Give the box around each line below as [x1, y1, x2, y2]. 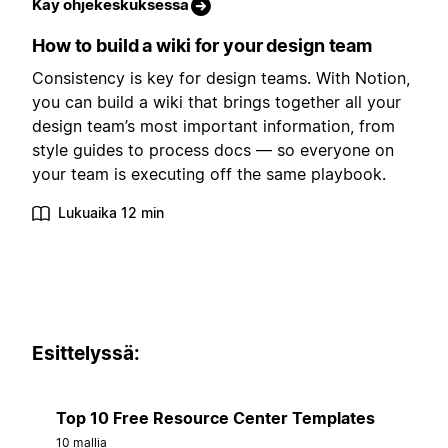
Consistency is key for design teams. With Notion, [32, 67, 410, 88]
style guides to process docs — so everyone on [32, 139, 394, 160]
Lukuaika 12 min [58, 203, 164, 221]
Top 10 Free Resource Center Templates [56, 408, 375, 429]
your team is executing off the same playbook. [32, 163, 386, 184]
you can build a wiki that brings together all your [32, 91, 401, 112]
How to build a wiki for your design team [32, 34, 372, 56]
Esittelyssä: [32, 341, 140, 365]
